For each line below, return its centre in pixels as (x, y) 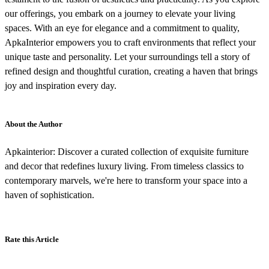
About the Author (34, 124)
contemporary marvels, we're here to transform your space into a (126, 180)
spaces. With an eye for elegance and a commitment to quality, (122, 28)
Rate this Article (32, 239)
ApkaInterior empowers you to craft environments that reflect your (130, 42)
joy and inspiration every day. (61, 85)
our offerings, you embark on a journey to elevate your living (120, 13)
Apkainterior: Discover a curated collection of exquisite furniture (127, 151)
